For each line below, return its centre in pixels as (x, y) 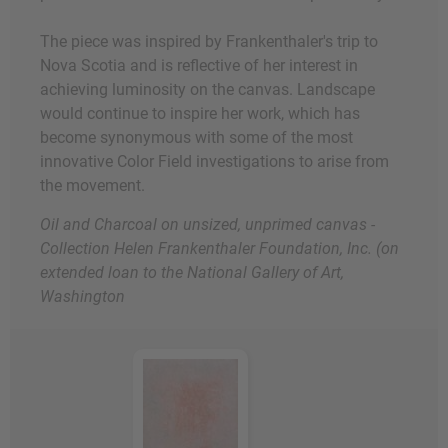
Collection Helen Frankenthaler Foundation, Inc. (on (219, 249)
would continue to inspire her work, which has (200, 114)
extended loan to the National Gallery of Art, (192, 273)
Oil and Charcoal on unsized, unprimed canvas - (207, 225)
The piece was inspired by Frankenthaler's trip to (209, 42)
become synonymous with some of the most (196, 138)
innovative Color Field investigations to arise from (214, 162)
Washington (82, 297)
